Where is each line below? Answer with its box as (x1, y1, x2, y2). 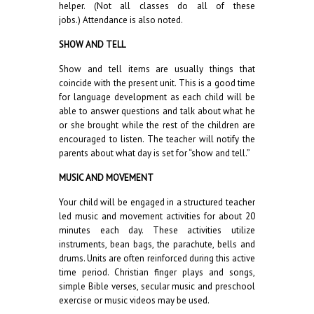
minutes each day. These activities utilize (59, 224, 255, 236)
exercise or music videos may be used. (59, 294, 210, 306)
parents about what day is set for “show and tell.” (59, 147, 250, 159)
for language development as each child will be (59, 91, 255, 103)
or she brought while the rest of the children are (59, 119, 255, 131)
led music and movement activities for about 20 (59, 210, 255, 222)
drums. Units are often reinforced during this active (59, 252, 255, 264)
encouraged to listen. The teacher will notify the (59, 133, 255, 145)
